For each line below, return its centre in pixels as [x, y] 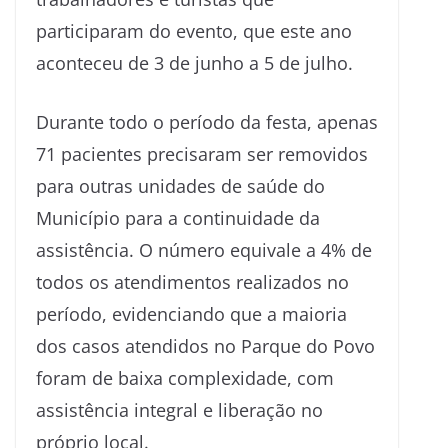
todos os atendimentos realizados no [192, 281]
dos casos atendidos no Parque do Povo [205, 345]
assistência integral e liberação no [179, 409]
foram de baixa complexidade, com [185, 377]
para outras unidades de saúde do [180, 185]
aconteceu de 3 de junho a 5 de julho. [194, 62]
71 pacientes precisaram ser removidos [202, 153]
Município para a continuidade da [178, 217]
